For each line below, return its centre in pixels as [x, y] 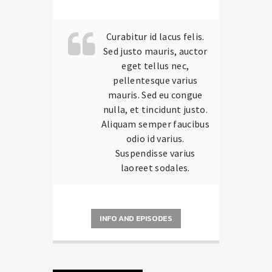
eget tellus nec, [155, 65]
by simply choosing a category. [148, 16]
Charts [84, 16]
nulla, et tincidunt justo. [155, 109]
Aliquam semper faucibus [155, 124]
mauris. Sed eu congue [155, 94]
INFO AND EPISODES [136, 218]
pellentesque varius [155, 80]
